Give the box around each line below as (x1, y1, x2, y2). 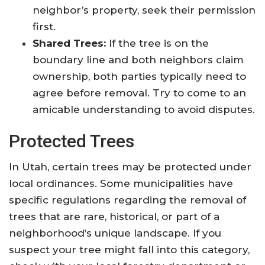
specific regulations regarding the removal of (9, 194, 246, 206)
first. (33, 21, 56, 33)
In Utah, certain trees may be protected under (9, 161, 251, 173)
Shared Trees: (33, 37, 106, 50)
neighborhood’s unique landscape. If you (9, 227, 221, 240)
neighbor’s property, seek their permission (33, 4, 256, 17)
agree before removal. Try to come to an (33, 87, 246, 99)
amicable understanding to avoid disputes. (33, 104, 255, 116)
